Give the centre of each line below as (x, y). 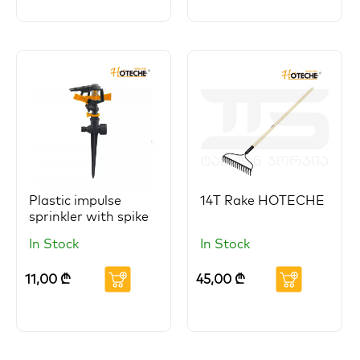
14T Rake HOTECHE (262, 200)
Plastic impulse (75, 200)
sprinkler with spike (89, 217)
